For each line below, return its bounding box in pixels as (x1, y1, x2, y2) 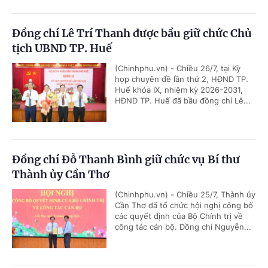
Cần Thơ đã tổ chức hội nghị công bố (115, 200, 253, 210)
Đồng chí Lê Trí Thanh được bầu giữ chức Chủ (12, 26, 252, 40)
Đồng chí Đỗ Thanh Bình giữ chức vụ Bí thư (12, 153, 240, 166)
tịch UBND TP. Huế (12, 41, 112, 55)
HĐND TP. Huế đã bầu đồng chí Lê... (115, 96, 251, 105)
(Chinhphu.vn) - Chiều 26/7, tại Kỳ (115, 63, 240, 73)
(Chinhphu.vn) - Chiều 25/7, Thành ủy (115, 190, 255, 199)
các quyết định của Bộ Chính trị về (115, 211, 243, 221)
